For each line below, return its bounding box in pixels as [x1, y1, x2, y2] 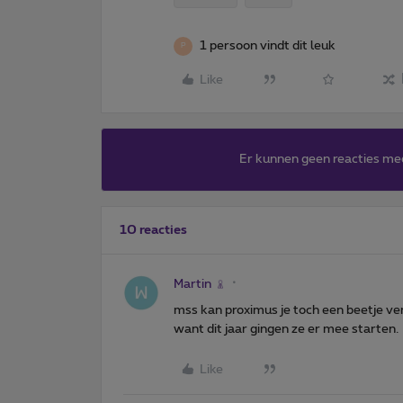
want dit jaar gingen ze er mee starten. [174, 322, 399, 336]
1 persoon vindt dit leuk [200, 39, 336, 52]
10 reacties [120, 223, 187, 237]
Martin [174, 277, 211, 291]
